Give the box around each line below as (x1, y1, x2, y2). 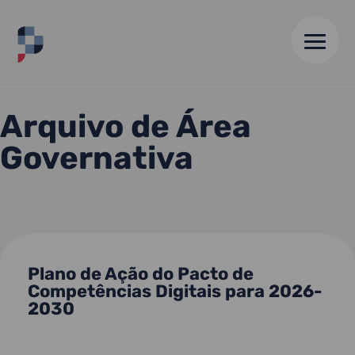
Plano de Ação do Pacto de (28, 262, 254, 284)
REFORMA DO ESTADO (49, 59, 176, 75)
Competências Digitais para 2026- (28, 280, 323, 302)
